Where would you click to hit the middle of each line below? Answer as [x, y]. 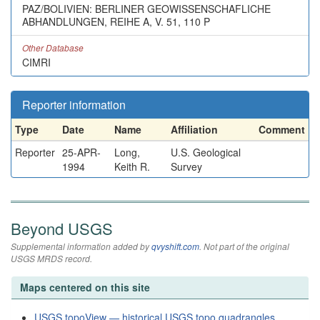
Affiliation [194, 129]
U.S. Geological [206, 152]
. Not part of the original [244, 246]
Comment [282, 129]
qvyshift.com [175, 246]
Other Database [53, 47]
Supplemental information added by [81, 246]
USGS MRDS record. [51, 258]
